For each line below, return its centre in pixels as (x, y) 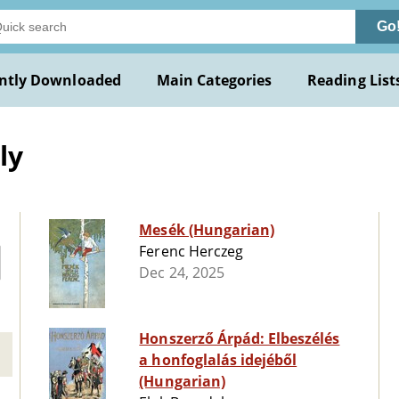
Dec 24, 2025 (182, 273)
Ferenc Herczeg (191, 252)
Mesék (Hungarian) (207, 230)
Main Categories (214, 80)
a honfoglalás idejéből (218, 360)
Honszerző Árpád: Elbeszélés (240, 339)
